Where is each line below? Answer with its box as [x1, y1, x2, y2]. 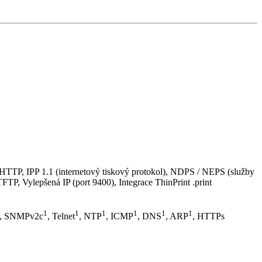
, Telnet [47, 211, 75, 222]
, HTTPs [192, 211, 225, 222]
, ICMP [106, 211, 133, 222]
